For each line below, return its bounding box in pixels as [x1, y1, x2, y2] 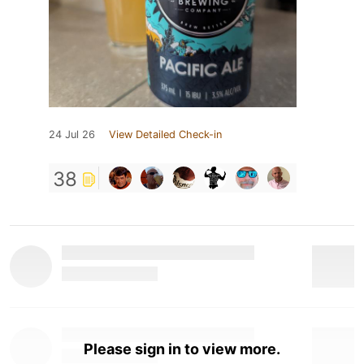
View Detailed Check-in [109, 128, 222, 141]
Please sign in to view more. [84, 340, 280, 357]
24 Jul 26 [49, 128, 95, 141]
